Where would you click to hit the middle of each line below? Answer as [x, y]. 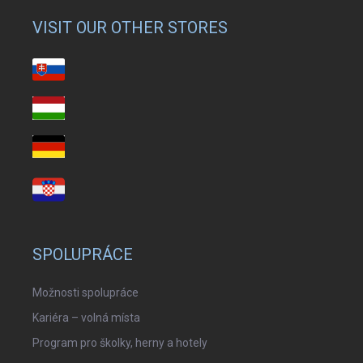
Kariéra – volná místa [86, 318]
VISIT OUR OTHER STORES [130, 28]
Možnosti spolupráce [85, 293]
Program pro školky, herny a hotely [120, 343]
